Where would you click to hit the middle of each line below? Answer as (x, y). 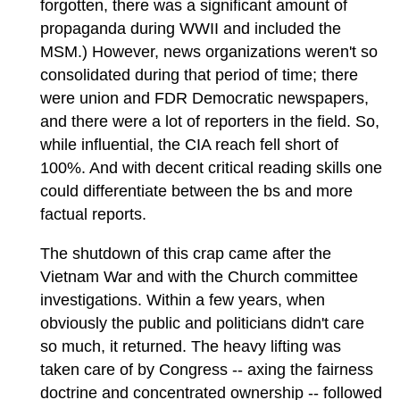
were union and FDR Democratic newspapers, (204, 98)
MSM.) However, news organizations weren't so (209, 51)
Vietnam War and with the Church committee (199, 276)
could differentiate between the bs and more (196, 191)
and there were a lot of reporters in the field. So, (210, 121)
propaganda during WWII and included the (191, 28)
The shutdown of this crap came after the (186, 253)
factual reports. (93, 214)
